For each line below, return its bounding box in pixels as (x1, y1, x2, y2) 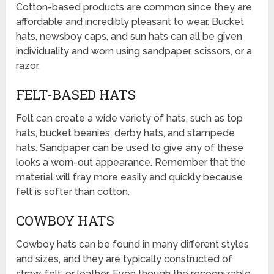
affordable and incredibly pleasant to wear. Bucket (16, 15, 245, 28)
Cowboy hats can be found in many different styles (16, 238, 250, 250)
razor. (16, 59, 40, 72)
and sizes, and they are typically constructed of (16, 253, 233, 265)
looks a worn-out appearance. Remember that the (16, 156, 246, 168)
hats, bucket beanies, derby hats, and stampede (16, 127, 235, 139)
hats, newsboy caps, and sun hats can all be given (16, 30, 243, 42)
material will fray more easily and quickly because (16, 171, 243, 183)
